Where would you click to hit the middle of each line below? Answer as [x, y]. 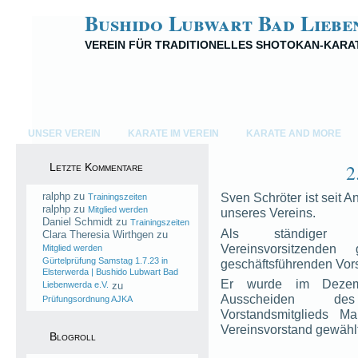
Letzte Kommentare [96, 167]
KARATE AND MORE [294, 133]
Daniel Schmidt [78, 222]
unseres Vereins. [268, 213]
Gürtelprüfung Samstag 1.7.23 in [105, 261]
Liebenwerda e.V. [76, 286]
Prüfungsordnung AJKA [88, 299]
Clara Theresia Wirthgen [98, 235]
